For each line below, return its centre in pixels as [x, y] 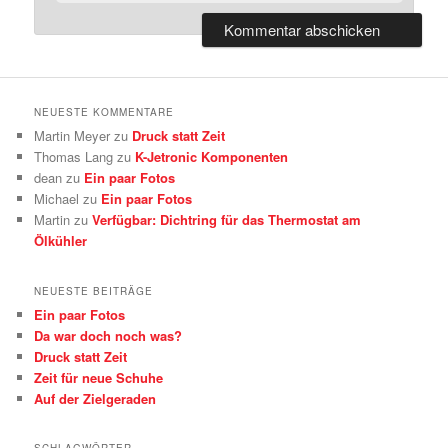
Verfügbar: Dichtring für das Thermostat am [227, 220]
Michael [57, 199]
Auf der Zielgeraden [95, 398]
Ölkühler [61, 241]
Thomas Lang [74, 157]
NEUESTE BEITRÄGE [94, 290]
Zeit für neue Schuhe [99, 377]
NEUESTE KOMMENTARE [104, 112]
